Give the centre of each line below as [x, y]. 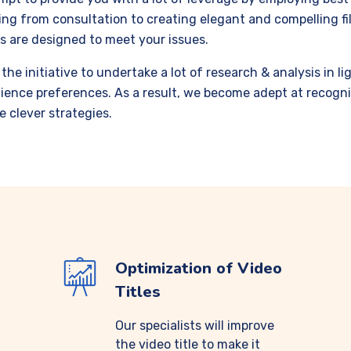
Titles [138, 292]
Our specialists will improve [195, 326]
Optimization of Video [199, 268]
